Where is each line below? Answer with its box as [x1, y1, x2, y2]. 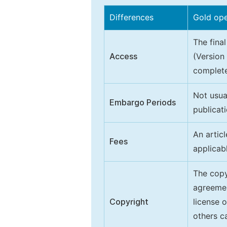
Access [109, 52, 137, 61]
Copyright [109, 197, 148, 207]
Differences [109, 13, 154, 22]
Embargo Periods [109, 98, 176, 107]
